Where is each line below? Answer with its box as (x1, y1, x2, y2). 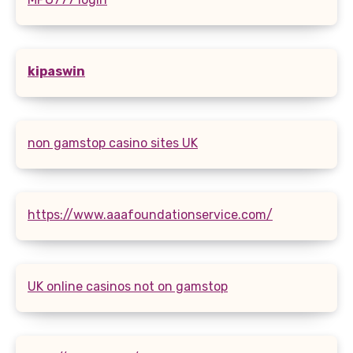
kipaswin (28, 63, 85, 79)
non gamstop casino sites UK (28, 135, 198, 150)
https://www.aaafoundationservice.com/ (28, 206, 273, 222)
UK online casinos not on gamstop (28, 278, 228, 294)
